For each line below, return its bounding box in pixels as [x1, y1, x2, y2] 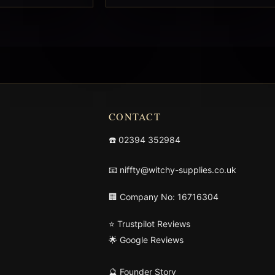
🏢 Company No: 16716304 [109, 191, 219, 202]
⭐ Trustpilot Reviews [109, 218, 190, 229]
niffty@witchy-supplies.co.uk [120, 164, 236, 175]
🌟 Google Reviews [109, 234, 184, 245]
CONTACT [109, 109, 161, 123]
